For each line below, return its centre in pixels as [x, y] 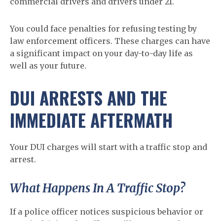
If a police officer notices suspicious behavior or [107, 212]
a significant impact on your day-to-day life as [101, 53]
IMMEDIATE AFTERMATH [91, 120]
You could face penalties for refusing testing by [103, 29]
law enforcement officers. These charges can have [110, 41]
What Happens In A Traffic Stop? [97, 188]
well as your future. [48, 66]
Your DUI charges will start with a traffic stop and [109, 147]
